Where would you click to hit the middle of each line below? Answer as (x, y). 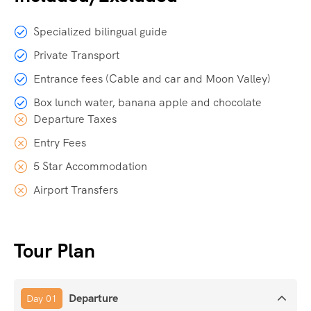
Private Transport (76, 55)
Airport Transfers (76, 190)
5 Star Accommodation (90, 166)
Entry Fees (60, 142)
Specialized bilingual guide (100, 31)
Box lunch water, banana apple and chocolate (148, 102)
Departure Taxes (75, 119)
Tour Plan (54, 250)
